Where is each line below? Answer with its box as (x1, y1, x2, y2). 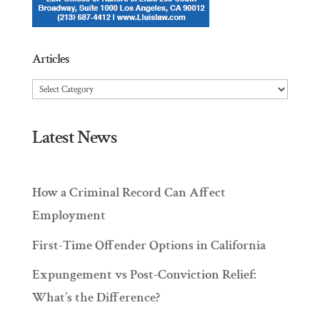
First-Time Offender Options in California (31, 236, 266, 254)
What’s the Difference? (31, 289, 160, 306)
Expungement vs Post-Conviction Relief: (31, 266, 256, 284)
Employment (31, 206, 106, 224)
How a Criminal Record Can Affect (31, 184, 226, 201)
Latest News (31, 125, 117, 149)
